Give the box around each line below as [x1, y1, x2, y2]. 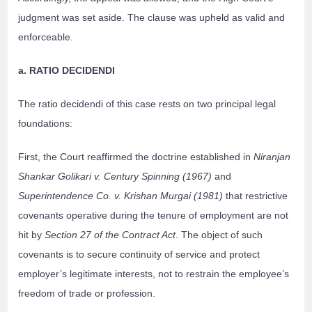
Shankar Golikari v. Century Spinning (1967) [18, 171, 212, 182]
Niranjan [253, 151, 291, 163]
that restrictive [223, 190, 288, 202]
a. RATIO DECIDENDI [18, 65, 116, 77]
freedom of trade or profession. [18, 288, 156, 299]
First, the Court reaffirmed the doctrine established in [18, 151, 254, 163]
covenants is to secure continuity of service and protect [18, 249, 260, 260]
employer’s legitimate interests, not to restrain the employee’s [18, 268, 290, 280]
